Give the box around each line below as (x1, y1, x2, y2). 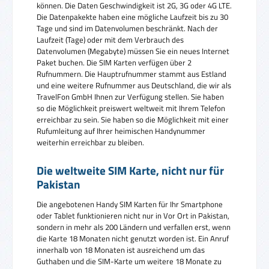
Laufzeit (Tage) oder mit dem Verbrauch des (37, 33, 184, 46)
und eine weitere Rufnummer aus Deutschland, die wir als (37, 79, 231, 91)
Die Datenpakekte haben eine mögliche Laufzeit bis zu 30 (37, 10, 228, 23)
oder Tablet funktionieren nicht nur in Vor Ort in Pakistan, (37, 209, 229, 222)
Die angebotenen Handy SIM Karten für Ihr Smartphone (37, 198, 223, 210)
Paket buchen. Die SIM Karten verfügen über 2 (37, 56, 192, 68)
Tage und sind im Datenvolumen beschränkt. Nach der (37, 22, 218, 34)
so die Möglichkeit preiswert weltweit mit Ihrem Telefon (37, 101, 225, 114)
